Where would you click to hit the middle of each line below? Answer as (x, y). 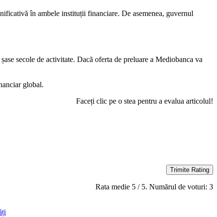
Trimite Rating (190, 170)
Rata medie (114, 187)
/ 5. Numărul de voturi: (172, 187)
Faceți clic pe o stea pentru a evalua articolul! (145, 101)
